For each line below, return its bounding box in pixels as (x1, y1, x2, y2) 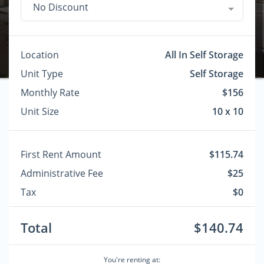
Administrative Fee (21, 167, 103, 180)
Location (21, 48, 59, 61)
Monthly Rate (21, 86, 80, 99)
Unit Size (21, 105, 59, 118)
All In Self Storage (165, 48, 243, 61)
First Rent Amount (21, 148, 101, 161)
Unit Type (21, 67, 63, 80)
